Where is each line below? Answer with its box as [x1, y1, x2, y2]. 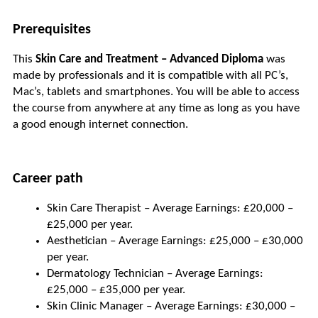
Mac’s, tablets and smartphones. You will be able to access [13, 86, 300, 99]
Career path [13, 172, 83, 187]
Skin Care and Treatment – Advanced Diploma [35, 53, 263, 66]
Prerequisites [13, 23, 91, 38]
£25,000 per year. [47, 219, 133, 231]
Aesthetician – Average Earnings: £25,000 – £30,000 [47, 235, 303, 248]
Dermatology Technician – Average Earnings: [47, 268, 263, 280]
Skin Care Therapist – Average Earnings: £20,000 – [47, 202, 293, 215]
